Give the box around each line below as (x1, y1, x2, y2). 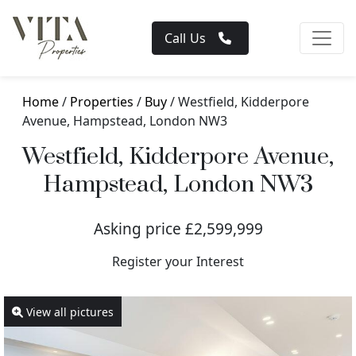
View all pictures (23, 304, 114, 319)
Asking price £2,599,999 (93, 219, 263, 239)
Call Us (164, 29, 207, 47)
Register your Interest (112, 253, 244, 270)
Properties (70, 93, 133, 110)
